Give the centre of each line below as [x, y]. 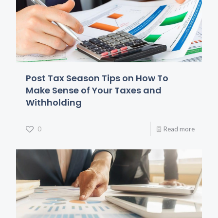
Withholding [54, 102]
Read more [179, 129]
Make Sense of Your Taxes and [94, 90]
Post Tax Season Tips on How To [97, 78]
